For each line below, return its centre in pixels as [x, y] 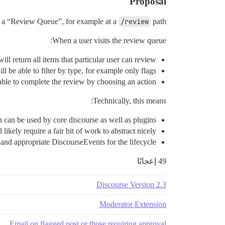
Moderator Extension [133, 204]
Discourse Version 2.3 [131, 185]
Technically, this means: [130, 101]
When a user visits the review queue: [109, 40]
